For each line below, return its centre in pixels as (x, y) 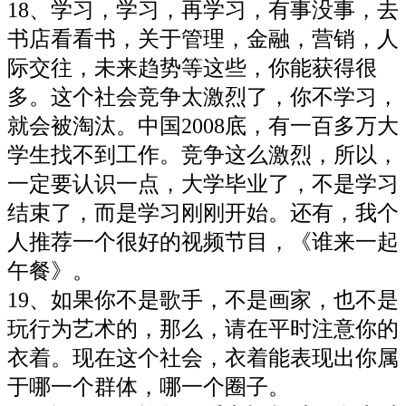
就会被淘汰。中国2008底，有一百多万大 (203, 126)
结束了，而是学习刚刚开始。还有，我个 (203, 213)
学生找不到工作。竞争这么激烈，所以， (203, 155)
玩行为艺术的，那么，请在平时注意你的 (203, 329)
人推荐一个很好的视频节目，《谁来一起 (203, 242)
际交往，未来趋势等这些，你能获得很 (192, 68)
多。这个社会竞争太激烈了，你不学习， (203, 97)
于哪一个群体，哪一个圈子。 (149, 387)
